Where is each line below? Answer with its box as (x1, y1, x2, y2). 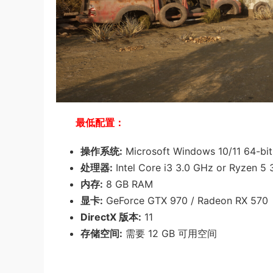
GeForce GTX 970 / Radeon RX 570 (103, 194, 268, 207)
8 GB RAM (103, 178, 153, 190)
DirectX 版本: (80, 211, 141, 223)
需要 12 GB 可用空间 (122, 227, 217, 239)
